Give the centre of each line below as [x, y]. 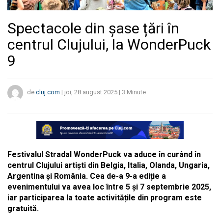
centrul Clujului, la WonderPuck [109, 44]
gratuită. [23, 209]
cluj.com [48, 92]
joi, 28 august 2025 [91, 92]
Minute [136, 92]
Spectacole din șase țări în [93, 28]
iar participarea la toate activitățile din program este [105, 198]
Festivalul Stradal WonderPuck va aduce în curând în [104, 155]
